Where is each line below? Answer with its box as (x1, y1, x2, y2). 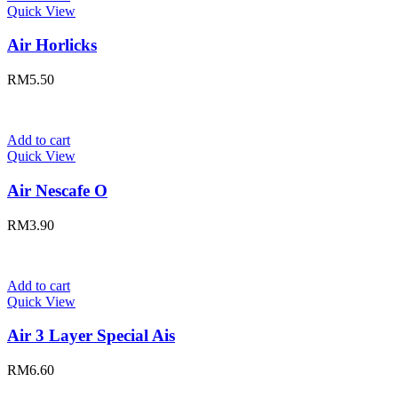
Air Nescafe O (7, 180, 107, 200)
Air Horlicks (7, 36, 97, 55)
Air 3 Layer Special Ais (7, 326, 175, 346)
